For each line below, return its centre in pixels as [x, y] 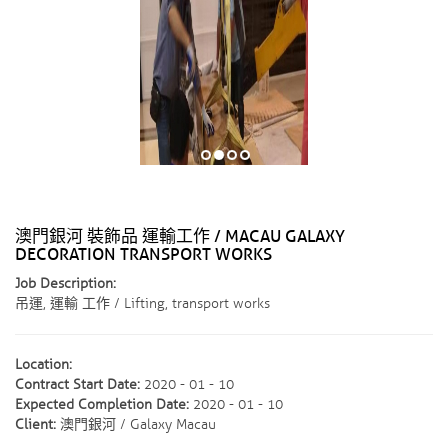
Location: [43, 364]
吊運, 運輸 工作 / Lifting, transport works [142, 303]
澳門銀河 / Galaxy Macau [136, 424]
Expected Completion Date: [102, 404]
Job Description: [65, 283]
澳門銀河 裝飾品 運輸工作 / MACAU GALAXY [180, 236]
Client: [35, 424]
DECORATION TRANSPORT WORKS [143, 254]
